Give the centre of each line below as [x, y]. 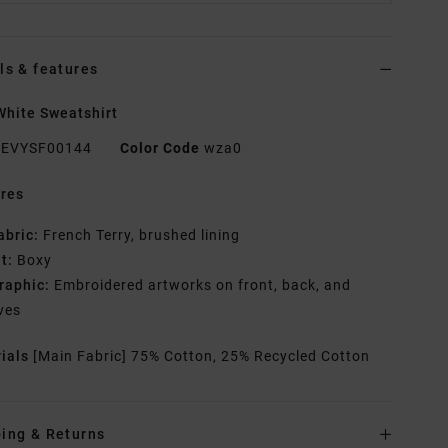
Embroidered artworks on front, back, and [201, 285]
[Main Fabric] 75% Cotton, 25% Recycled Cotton [202, 356]
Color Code [160, 148]
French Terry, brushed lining [140, 235]
